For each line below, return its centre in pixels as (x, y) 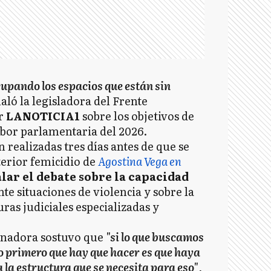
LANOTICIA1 (44, 116)
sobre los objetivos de (138, 116)
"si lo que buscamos (155, 237)
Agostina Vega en (140, 161)
